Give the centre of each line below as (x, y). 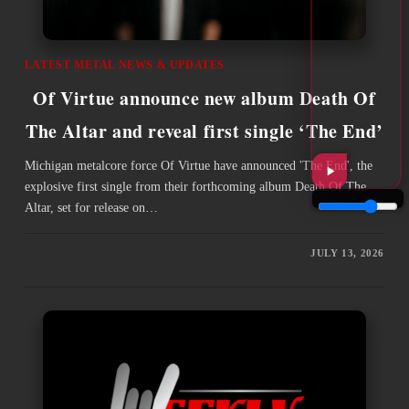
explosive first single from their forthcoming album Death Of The (195, 186)
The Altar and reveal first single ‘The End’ (204, 131)
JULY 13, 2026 (348, 252)
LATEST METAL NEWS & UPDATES (125, 64)
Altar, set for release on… (91, 207)
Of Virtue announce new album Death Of (204, 98)
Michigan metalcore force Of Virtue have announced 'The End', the (198, 165)
